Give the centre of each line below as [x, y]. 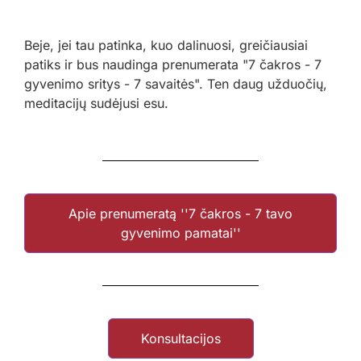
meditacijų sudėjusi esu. [96, 104]
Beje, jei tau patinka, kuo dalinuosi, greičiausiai [166, 46]
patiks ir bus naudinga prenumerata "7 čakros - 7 [173, 65]
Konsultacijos [180, 339]
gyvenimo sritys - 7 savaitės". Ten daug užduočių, [176, 84]
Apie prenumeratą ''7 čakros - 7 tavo [180, 214]
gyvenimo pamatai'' [180, 233]
